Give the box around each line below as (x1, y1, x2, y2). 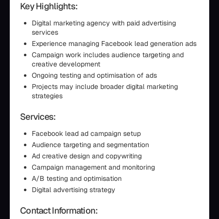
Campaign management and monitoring (32, 163, 155, 172)
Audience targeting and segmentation (32, 140, 149, 149)
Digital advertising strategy (32, 185, 115, 194)
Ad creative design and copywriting (32, 152, 142, 160)
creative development (32, 60, 100, 68)
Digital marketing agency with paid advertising (32, 19, 176, 27)
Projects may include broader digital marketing (32, 82, 178, 91)
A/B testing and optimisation (32, 174, 122, 183)
